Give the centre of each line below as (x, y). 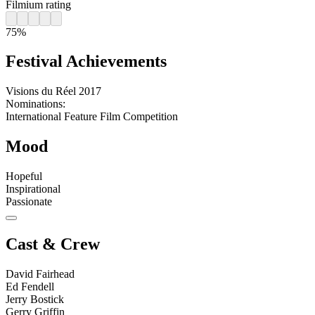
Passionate (29, 202)
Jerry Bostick (35, 299)
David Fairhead (40, 274)
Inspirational (33, 189)
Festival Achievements (86, 62)
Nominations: (36, 104)
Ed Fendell (30, 286)
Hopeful (24, 176)
